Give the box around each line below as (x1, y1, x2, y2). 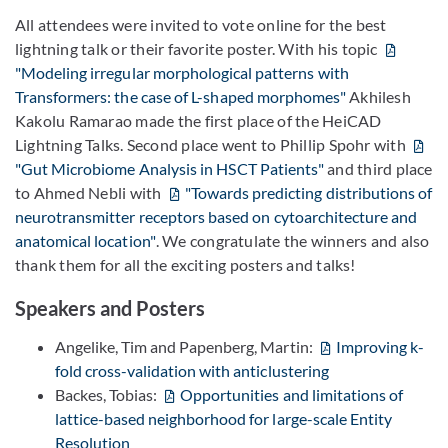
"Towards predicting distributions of (184, 182, 433, 202)
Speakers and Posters (15, 295, 206, 320)
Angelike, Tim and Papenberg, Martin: (55, 336, 316, 356)
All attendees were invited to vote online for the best (15, 14, 387, 34)
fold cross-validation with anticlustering (55, 360, 329, 380)
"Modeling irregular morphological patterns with (15, 62, 349, 82)
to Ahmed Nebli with (15, 182, 165, 202)
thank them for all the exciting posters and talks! (15, 254, 356, 274)
